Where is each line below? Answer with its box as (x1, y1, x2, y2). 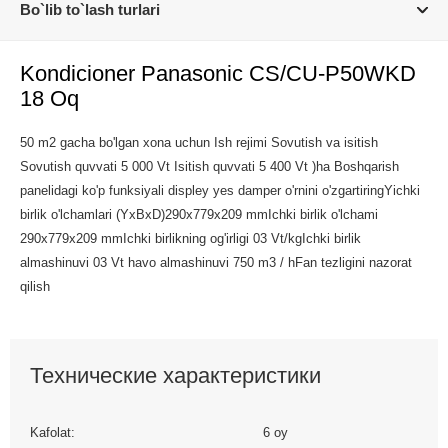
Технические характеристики (30, 363, 321, 388)
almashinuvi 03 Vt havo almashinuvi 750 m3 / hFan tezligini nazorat (20, 255, 412, 270)
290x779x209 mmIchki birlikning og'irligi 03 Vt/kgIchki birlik (20, 231, 361, 246)
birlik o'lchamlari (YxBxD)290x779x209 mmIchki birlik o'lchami (20, 207, 378, 222)
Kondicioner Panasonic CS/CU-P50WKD (20, 61, 416, 86)
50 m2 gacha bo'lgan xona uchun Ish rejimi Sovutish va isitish (20, 135, 378, 150)
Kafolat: (30, 425, 75, 441)
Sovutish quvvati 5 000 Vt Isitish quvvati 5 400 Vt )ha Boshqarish (20, 159, 399, 174)
